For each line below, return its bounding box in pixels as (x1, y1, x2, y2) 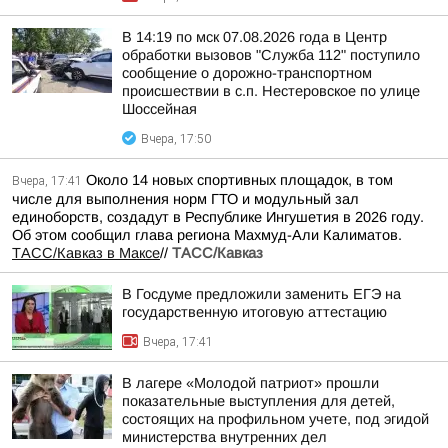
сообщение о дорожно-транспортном (122, 65, 372, 81)
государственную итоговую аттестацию (122, 304, 387, 320)
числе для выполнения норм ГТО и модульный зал (12, 191, 359, 207)
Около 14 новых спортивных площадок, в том (82, 172, 393, 188)
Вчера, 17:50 (141, 132, 211, 146)
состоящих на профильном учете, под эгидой (122, 411, 429, 427)
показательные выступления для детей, (122, 393, 395, 409)
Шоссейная (122, 101, 197, 117)
